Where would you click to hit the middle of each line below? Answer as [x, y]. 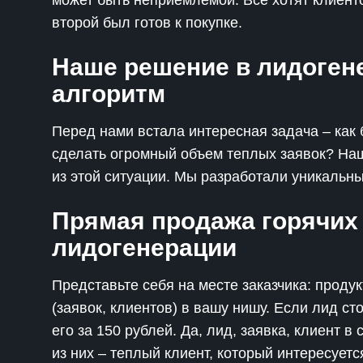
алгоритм [109, 94]
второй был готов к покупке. [147, 23]
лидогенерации [144, 248]
